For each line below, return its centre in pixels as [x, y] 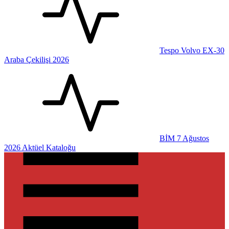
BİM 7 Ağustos [184, 138]
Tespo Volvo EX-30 [192, 50]
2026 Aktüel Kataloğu [40, 147]
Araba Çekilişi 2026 [37, 60]
